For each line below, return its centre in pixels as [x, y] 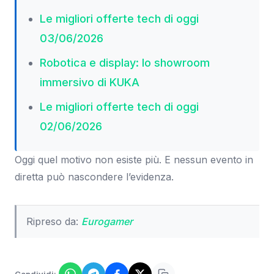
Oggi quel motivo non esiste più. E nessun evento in [134, 159]
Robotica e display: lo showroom [124, 62]
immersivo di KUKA [89, 82]
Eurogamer [107, 222]
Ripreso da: [54, 222]
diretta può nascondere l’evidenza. [94, 176]
